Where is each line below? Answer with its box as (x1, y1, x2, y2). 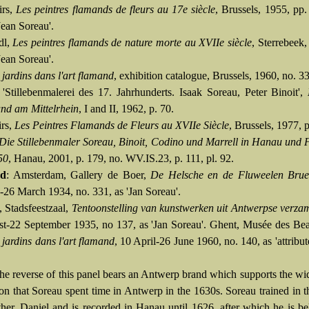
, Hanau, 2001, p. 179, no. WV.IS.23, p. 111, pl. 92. (8, 152, 234, 164)
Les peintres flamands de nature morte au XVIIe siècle (12, 37, 252, 48)
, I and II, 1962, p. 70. (79, 103, 174, 114)
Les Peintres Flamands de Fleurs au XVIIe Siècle (14, 119, 229, 131)
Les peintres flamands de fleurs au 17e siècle (16, 3, 216, 15)
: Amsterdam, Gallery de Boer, (6, 169, 151, 181)
